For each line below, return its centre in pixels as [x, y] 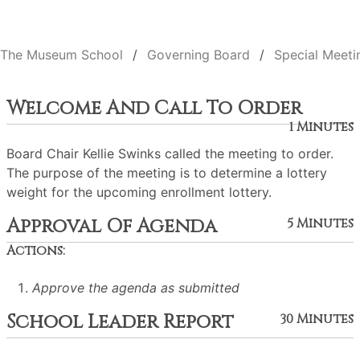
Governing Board [198, 55]
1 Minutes [321, 127]
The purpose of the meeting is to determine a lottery [167, 173]
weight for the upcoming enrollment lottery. [139, 192]
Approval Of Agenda [112, 227]
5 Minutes [320, 223]
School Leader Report [120, 322]
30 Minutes [317, 319]
